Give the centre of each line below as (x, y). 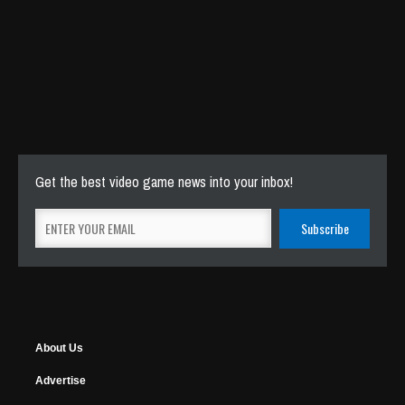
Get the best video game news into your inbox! (164, 181)
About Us (59, 348)
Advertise (61, 380)
